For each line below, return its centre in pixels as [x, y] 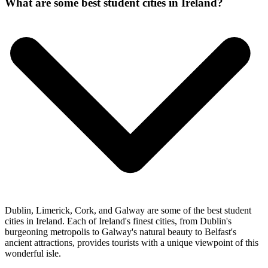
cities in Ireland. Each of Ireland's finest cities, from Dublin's [118, 221]
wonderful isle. [33, 253]
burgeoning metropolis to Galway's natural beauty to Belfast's [121, 232]
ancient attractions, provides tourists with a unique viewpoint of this [132, 242]
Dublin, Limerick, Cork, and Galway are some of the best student [128, 210]
